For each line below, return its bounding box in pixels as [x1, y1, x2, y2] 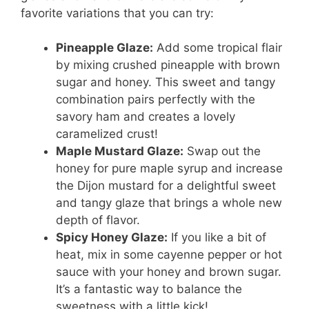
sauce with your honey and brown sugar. [56, 265, 281, 279]
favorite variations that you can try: [21, 6, 214, 20]
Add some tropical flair [153, 41, 282, 55]
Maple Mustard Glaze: [56, 144, 183, 159]
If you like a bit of [168, 230, 266, 245]
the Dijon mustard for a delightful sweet [56, 179, 276, 193]
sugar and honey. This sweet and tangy [56, 75, 275, 90]
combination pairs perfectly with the [56, 92, 255, 107]
